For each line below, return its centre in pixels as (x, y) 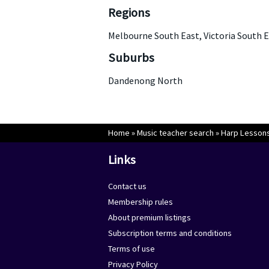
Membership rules (140, 202)
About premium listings (149, 217)
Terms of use (131, 249)
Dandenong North (145, 80)
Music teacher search (175, 133)
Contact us (127, 186)
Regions (129, 13)
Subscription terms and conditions (170, 233)
